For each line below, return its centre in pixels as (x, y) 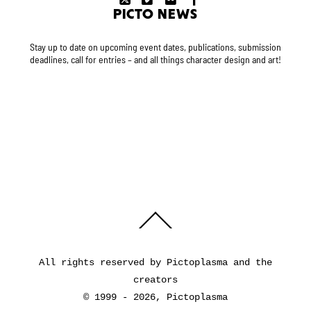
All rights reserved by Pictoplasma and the (155, 262)
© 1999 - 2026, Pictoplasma (155, 297)
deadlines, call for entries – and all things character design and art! (155, 60)
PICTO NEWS (155, 15)
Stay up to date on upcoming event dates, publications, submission (155, 47)
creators (155, 279)
